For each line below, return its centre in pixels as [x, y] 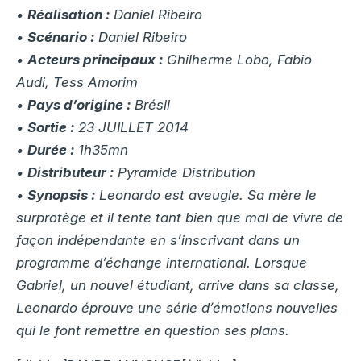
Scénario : [61, 37]
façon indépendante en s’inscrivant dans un [158, 240]
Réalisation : [68, 14]
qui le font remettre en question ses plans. [153, 330]
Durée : [51, 149]
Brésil [150, 104]
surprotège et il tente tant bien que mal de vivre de [180, 217]
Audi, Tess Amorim [77, 82]
